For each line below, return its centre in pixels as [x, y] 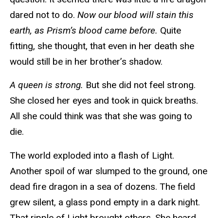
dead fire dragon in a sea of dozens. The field [102, 187]
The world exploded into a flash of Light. [92, 156]
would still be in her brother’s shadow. [87, 61]
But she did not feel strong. [141, 85]
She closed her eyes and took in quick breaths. [104, 101]
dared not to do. [44, 15]
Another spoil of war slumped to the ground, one [109, 171]
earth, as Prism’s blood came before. [85, 30]
